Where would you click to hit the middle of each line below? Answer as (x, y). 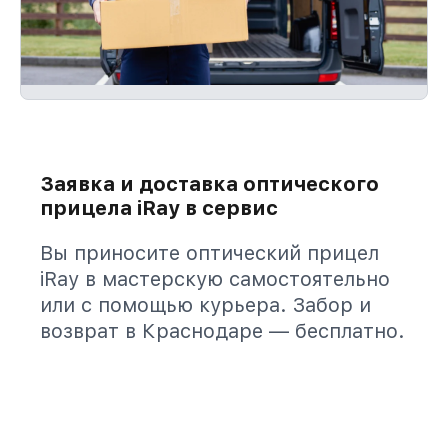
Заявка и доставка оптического (209, 184)
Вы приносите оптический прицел (209, 253)
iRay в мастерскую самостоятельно (215, 279)
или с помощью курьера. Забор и (205, 305)
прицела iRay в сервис (159, 208)
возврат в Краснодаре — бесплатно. (222, 331)
